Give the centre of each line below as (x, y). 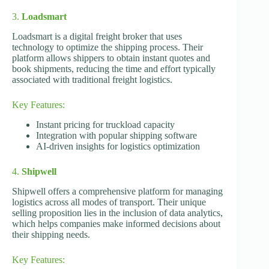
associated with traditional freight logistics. (92, 80)
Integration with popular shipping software (116, 135)
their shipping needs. (51, 234)
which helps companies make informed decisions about (116, 223)
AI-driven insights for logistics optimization (118, 146)
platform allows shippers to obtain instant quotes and (111, 58)
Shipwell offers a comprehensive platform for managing (117, 191)
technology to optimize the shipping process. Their (107, 47)
